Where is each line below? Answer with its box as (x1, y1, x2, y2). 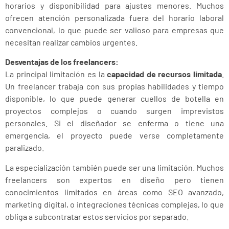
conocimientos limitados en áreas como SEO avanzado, (5, 187, 224, 197)
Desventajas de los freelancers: (5, 57, 119, 67)
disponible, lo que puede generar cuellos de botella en (5, 94, 224, 104)
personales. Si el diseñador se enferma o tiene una (5, 118, 224, 128)
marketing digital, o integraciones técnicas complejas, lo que (5, 199, 224, 209)
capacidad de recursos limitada (107, 69, 222, 79)
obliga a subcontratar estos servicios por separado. (5, 211, 189, 221)
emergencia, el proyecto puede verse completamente (5, 130, 224, 141)
